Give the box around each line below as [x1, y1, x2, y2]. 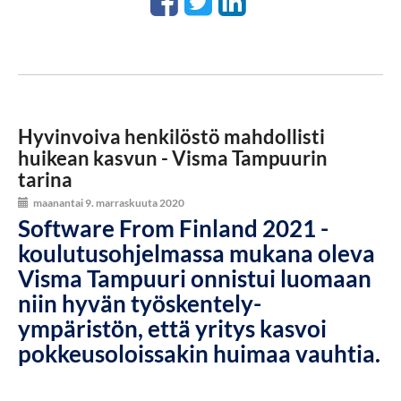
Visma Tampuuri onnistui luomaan [18, 264, 371, 294]
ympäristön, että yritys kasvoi [18, 314, 327, 344]
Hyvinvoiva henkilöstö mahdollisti [18, 124, 325, 149]
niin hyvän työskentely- [18, 289, 261, 319]
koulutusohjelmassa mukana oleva [18, 239, 375, 269]
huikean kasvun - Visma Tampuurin [18, 146, 328, 171]
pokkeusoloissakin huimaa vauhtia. [18, 339, 380, 369]
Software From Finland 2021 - [18, 214, 328, 243]
